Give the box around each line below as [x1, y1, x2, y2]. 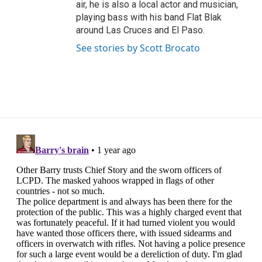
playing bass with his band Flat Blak [76, 12, 222, 23]
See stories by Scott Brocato [76, 42, 200, 54]
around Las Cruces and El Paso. [76, 25, 205, 36]
